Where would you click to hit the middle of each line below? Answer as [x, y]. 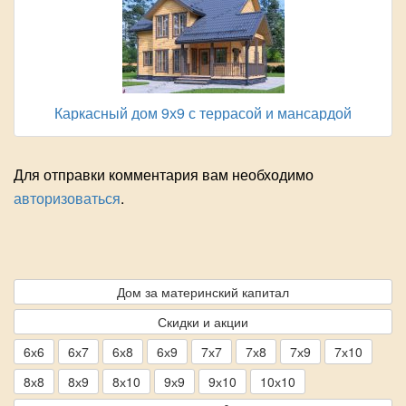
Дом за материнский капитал [203, 292]
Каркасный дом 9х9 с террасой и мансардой [203, 113]
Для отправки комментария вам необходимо [164, 175]
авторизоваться [67, 198]
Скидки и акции [203, 322]
